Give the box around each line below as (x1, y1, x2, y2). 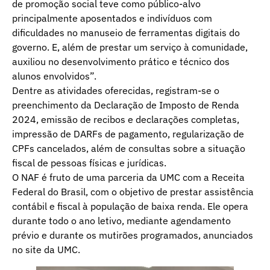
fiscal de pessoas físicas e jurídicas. (12, 156, 166, 169)
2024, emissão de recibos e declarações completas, (12, 113, 239, 125)
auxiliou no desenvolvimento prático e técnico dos (12, 55, 230, 67)
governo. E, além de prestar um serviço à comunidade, (12, 40, 248, 53)
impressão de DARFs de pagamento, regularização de (12, 127, 244, 140)
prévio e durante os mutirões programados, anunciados (12, 228, 253, 241)
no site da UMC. (12, 243, 80, 256)
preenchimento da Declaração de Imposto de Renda (12, 98, 239, 111)
